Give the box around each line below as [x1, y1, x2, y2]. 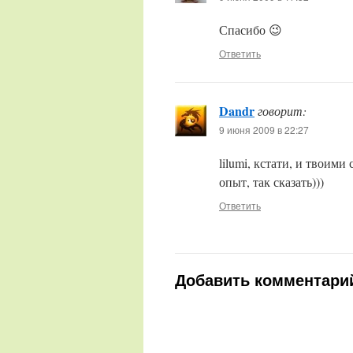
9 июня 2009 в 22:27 [219, 123, 309, 136]
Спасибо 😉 [219, 21, 282, 38]
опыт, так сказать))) [219, 173, 324, 190]
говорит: [258, 102, 307, 119]
